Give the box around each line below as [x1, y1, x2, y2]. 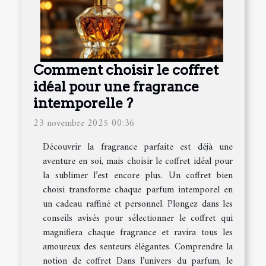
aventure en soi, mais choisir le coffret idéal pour [43, 153, 233, 170]
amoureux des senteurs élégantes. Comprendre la [43, 239, 233, 256]
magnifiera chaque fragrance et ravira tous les [43, 224, 233, 242]
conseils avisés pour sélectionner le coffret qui [43, 210, 233, 227]
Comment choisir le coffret [33, 61, 218, 79]
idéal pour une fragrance [33, 78, 199, 96]
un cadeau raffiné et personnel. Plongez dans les [43, 196, 233, 213]
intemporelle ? [33, 94, 133, 112]
